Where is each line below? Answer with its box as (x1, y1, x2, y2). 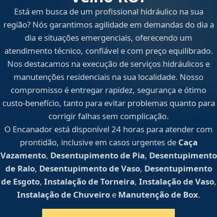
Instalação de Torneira (44, 176, 135, 187)
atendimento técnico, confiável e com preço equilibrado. (4, 45, 213, 57)
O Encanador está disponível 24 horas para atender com (4, 124, 213, 135)
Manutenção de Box (118, 189, 198, 201)
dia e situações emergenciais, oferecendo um (25, 32, 192, 44)
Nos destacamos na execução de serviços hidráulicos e (7, 58, 210, 70)
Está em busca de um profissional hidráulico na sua (14, 6, 203, 17)
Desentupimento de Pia (50, 150, 145, 161)
